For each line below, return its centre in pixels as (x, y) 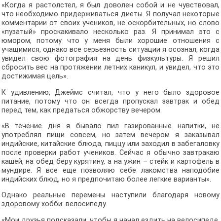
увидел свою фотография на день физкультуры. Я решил (110, 59)
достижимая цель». (35, 76)
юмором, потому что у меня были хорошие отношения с (110, 41)
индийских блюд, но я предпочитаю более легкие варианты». (106, 179)
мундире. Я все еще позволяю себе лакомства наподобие (110, 170)
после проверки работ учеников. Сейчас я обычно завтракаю (110, 152)
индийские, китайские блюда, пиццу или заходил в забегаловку (110, 144)
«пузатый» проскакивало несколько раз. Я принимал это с (110, 32)
